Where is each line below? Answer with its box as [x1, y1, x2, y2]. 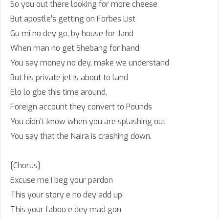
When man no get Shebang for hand [10, 43, 139, 54]
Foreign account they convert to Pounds [10, 102, 152, 112]
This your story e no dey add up [10, 190, 122, 200]
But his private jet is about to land [10, 72, 128, 83]
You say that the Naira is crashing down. [10, 131, 152, 142]
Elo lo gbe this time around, [10, 87, 107, 98]
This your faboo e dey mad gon [10, 204, 121, 215]
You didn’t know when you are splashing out [10, 116, 166, 127]
